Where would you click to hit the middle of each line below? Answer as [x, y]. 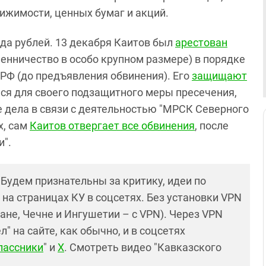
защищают [219, 76]
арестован [201, 43]
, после [212, 126]
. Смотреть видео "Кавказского [143, 248]
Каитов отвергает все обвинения [112, 126]
